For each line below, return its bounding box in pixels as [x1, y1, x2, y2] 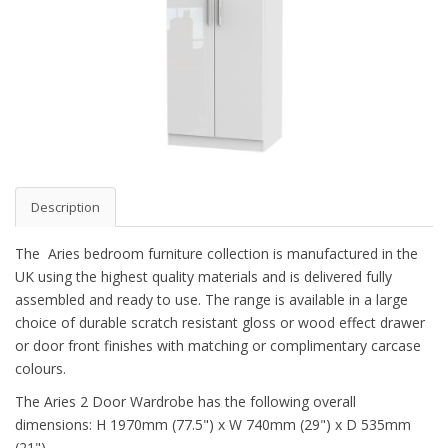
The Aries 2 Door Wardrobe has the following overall [15, 392, 356, 412]
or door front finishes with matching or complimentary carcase [15, 336, 421, 356]
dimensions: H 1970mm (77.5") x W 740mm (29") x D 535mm [15, 415, 411, 435]
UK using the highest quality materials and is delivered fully [15, 267, 392, 287]
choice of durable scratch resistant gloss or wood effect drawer [15, 313, 425, 333]
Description [31, 198, 100, 217]
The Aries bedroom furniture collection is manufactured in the [15, 244, 418, 264]
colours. [15, 359, 78, 379]
